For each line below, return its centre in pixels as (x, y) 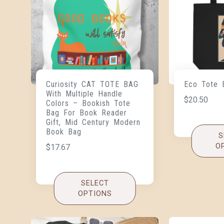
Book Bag (64, 132)
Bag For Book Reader (87, 113)
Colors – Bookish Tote (88, 103)
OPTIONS (95, 194)
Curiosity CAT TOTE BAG (92, 84)
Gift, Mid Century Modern (93, 122)
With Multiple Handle (84, 94)
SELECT (95, 183)
